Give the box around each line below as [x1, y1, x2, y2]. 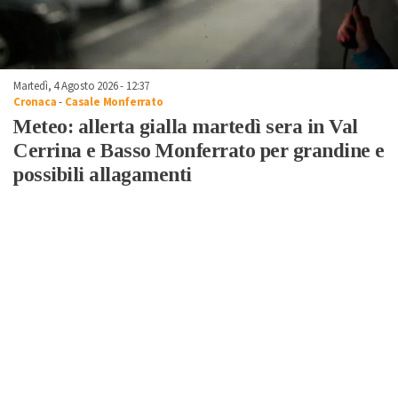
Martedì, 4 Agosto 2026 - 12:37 [13, 78, 149, 95]
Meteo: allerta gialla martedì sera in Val [13, 115, 358, 139]
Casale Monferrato [65, 94, 163, 111]
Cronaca [13, 94, 57, 111]
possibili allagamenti [13, 163, 192, 187]
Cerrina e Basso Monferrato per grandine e [13, 139, 385, 163]
